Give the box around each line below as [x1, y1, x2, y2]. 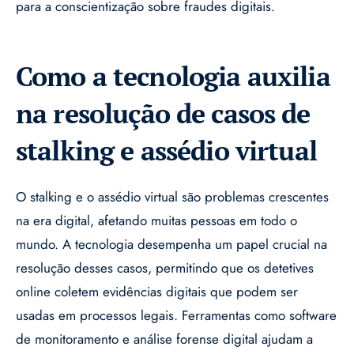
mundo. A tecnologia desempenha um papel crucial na [16, 235, 327, 254]
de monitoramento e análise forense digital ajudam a [16, 330, 313, 349]
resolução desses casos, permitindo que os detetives [16, 258, 314, 278]
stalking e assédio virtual [16, 133, 317, 169]
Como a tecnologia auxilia [16, 58, 330, 95]
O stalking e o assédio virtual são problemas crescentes [16, 187, 329, 207]
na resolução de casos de [16, 96, 311, 132]
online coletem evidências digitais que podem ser [16, 282, 298, 302]
